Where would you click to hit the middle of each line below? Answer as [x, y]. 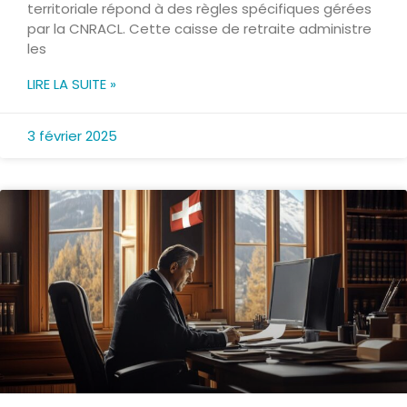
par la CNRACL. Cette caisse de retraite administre [199, 29]
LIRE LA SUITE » [72, 84]
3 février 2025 [72, 136]
